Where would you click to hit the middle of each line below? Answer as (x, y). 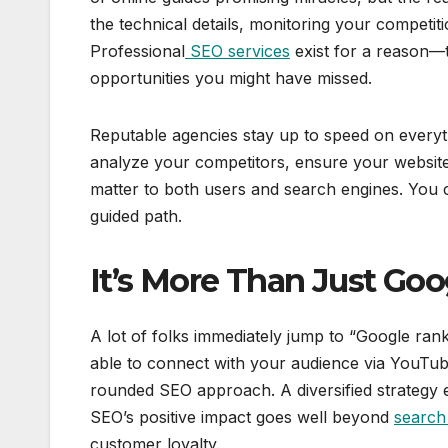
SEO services (237, 50)
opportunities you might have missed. (231, 77)
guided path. (136, 215)
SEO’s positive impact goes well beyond (242, 416)
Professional (137, 50)
